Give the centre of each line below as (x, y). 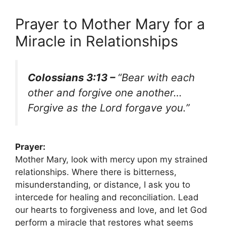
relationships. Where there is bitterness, (96, 172)
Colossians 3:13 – (73, 77)
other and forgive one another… (105, 92)
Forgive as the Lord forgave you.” (109, 107)
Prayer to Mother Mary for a (110, 24)
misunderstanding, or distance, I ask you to (103, 185)
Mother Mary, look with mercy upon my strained (111, 160)
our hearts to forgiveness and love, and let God (111, 210)
